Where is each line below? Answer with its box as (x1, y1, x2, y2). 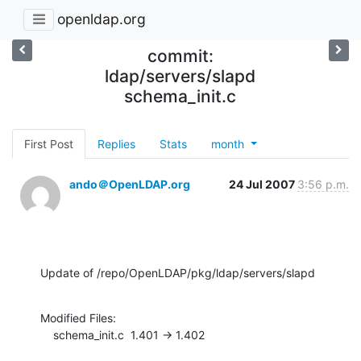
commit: (147, 45, 214, 66)
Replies (98, 136, 135, 151)
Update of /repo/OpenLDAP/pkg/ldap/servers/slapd (40, 265, 315, 280)
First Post (24, 136, 73, 151)
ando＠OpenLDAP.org (69, 176, 190, 191)
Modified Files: (40, 310, 116, 325)
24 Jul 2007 (229, 176, 297, 191)
